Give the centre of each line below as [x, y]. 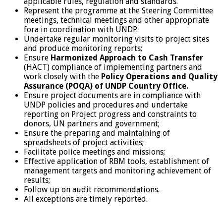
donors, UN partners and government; [92, 123]
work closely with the [62, 76]
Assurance [44, 86]
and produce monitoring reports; [83, 48]
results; [37, 180]
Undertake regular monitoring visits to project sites [116, 39]
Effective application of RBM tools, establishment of [116, 161]
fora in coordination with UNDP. [81, 29]
